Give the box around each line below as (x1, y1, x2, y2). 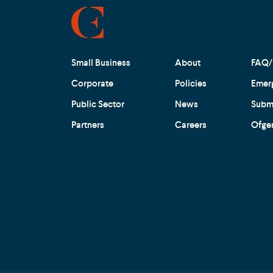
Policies (175, 78, 207, 88)
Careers (175, 119, 207, 130)
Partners (71, 119, 104, 130)
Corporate (71, 78, 113, 88)
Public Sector (71, 99, 124, 109)
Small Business (71, 57, 130, 68)
